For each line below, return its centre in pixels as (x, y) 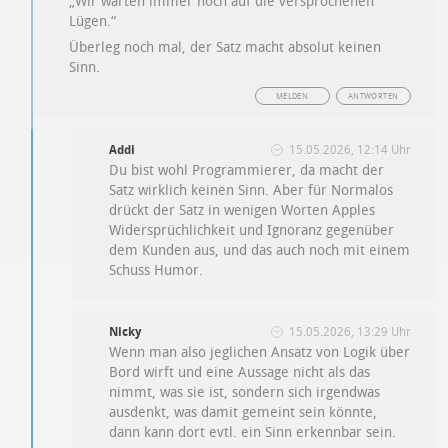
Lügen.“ (93, 22)
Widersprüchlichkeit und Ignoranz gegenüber (252, 231)
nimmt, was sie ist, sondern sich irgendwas (245, 393)
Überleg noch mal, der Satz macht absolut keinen (225, 48)
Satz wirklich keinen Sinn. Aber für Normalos (251, 191)
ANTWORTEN (373, 97)
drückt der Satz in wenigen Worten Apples (242, 211)
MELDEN (292, 97)
